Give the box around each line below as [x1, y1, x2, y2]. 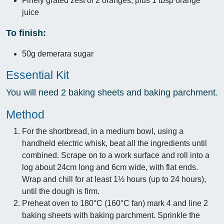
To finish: [6, 28, 46, 38]
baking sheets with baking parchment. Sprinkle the [22, 211, 200, 219]
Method [6, 108, 44, 121]
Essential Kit [6, 68, 69, 81]
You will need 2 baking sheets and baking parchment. [6, 87, 218, 97]
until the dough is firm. [22, 187, 99, 195]
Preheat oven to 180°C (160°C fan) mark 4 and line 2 [22, 199, 208, 207]
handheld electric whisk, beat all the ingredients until [22, 139, 207, 147]
